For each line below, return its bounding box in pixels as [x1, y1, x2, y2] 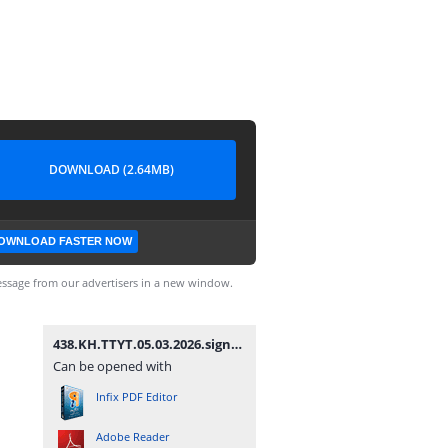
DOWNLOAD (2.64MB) [48, 161, 174, 178]
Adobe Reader [96, 429, 169, 444]
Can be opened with [53, 357, 172, 375]
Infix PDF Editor [96, 389, 177, 404]
